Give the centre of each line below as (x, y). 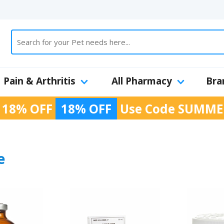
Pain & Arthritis (39, 81)
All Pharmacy (141, 81)
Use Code (147, 109)
